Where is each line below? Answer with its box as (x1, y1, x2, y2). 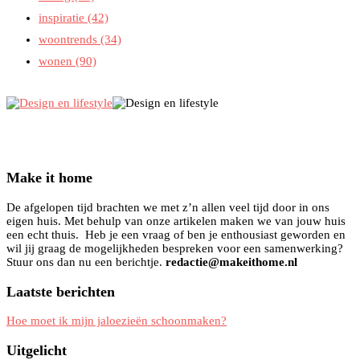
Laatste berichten (6, 283, 115, 300)
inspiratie (39, 10, 88, 24)
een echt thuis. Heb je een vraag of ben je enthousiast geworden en (6, 227, 346, 241)
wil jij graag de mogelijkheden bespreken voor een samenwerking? (6, 241, 343, 255)
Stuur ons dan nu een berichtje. (6, 255, 166, 268)
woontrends (39, 32, 100, 46)
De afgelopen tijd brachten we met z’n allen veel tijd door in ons (6, 200, 329, 214)
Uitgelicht (6, 342, 67, 358)
